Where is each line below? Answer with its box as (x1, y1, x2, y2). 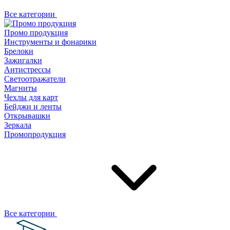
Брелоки (4, 47, 33, 55)
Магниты (4, 84, 37, 92)
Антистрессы (4, 65, 51, 74)
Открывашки (4, 111, 50, 120)
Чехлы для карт (4, 93, 58, 102)
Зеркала (4, 121, 31, 129)
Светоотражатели (4, 74, 66, 83)
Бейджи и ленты (4, 102, 62, 111)
